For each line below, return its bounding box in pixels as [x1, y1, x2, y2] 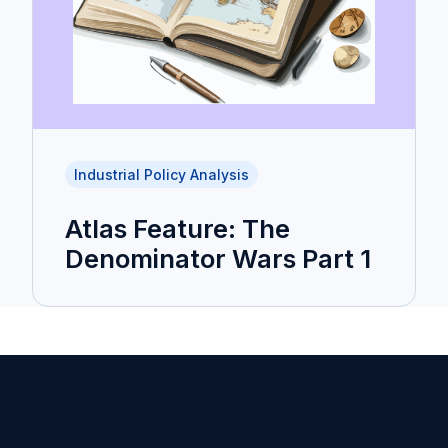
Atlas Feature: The [65, 212, 290, 244]
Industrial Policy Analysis [74, 165, 249, 183]
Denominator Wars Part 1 [65, 242, 371, 274]
